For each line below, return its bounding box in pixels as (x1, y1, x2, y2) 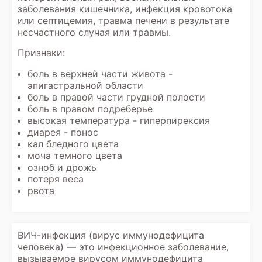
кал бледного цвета (27, 138, 119, 150)
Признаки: (18, 47, 65, 58)
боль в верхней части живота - (27, 68, 173, 80)
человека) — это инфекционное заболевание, (18, 241, 229, 253)
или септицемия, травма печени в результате (18, 15, 229, 26)
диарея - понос (27, 126, 98, 138)
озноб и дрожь (27, 161, 96, 173)
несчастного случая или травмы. (18, 26, 171, 38)
